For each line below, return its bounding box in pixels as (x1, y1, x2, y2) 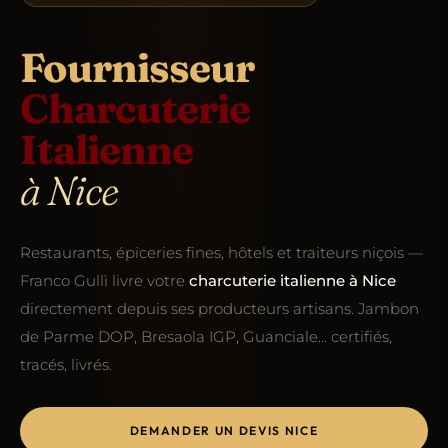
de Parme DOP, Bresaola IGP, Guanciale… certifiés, (20, 326, 392, 346)
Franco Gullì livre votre (20, 270, 189, 290)
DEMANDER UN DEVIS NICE (129, 422, 319, 438)
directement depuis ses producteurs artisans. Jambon (20, 298, 419, 318)
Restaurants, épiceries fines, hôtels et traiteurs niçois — (20, 242, 423, 262)
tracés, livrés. (20, 354, 112, 374)
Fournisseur (20, 42, 254, 92)
